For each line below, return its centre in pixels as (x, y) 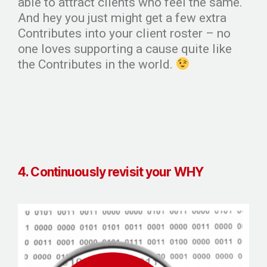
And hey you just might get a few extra (122, 18)
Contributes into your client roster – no (124, 33)
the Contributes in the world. (97, 64)
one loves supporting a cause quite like (125, 49)
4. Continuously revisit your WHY (111, 172)
